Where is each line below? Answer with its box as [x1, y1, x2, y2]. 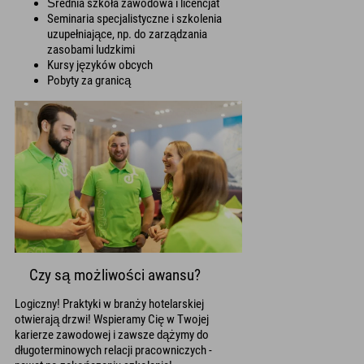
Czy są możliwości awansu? [29, 266, 201, 284]
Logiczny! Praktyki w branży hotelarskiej [15, 296, 204, 311]
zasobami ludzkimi [47, 42, 135, 58]
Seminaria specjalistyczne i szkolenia [47, 11, 222, 27]
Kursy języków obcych [47, 58, 153, 73]
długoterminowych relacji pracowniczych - [15, 342, 212, 357]
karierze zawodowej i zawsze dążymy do [15, 327, 209, 342]
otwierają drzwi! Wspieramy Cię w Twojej [15, 311, 209, 327]
